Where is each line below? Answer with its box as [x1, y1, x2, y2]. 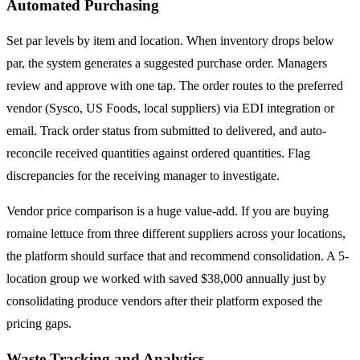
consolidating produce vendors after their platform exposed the [6, 294, 322, 309]
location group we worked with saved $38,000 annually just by [6, 272, 326, 286]
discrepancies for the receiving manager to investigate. [6, 169, 280, 183]
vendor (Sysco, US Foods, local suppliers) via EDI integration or [6, 101, 334, 116]
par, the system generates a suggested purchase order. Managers [6, 56, 327, 71]
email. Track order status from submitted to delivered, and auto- [6, 124, 326, 138]
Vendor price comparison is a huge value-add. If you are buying [6, 204, 329, 219]
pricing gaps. [6, 317, 72, 331]
